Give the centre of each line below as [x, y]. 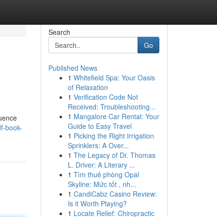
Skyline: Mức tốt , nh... [102, 184]
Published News [73, 68]
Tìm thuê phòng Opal [106, 174]
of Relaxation [88, 87]
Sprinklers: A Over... [98, 145]
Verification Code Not [106, 97]
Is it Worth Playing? [97, 203]
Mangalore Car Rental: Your [116, 116]
